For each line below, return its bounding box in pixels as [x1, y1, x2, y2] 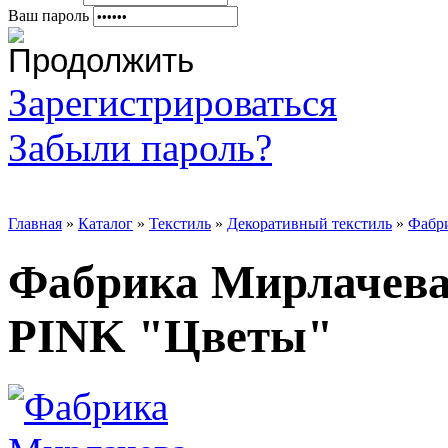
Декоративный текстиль [227, 215, 392, 233]
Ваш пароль [8, 7, 89, 25]
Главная [8, 215, 62, 233]
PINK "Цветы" [8, 309, 333, 362]
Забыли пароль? [8, 126, 272, 170]
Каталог [78, 215, 133, 233]
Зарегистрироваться [8, 81, 337, 125]
